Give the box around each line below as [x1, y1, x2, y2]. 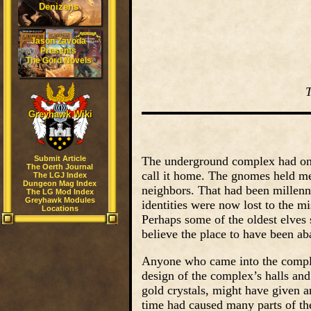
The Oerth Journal [26, 162, 93, 171]
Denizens [38, 1, 78, 12]
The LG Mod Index [26, 187, 94, 196]
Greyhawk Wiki [28, 109, 92, 119]
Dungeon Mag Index [23, 179, 96, 187]
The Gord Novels [25, 56, 92, 65]
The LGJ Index [33, 171, 87, 179]
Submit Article [33, 154, 86, 162]
